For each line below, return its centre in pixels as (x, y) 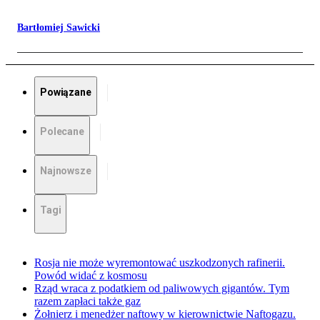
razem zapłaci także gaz (87, 301)
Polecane (62, 132)
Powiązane (66, 92)
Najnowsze (66, 171)
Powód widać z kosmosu (91, 276)
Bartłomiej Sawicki (59, 28)
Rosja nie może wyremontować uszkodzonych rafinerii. (160, 263)
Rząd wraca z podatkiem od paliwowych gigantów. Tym (162, 289)
